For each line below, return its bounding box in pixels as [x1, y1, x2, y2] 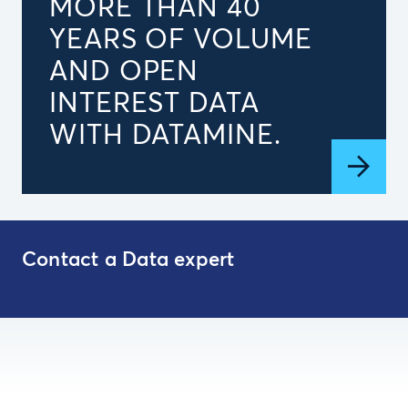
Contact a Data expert [22, 250, 235, 270]
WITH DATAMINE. [49, 122, 281, 149]
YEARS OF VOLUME [49, 26, 312, 54]
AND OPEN [49, 58, 199, 86]
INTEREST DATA [49, 90, 260, 117]
